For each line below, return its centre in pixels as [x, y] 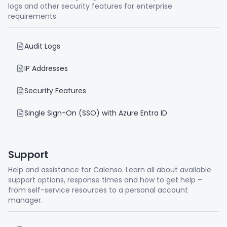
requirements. [33, 16]
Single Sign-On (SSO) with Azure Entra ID [96, 113]
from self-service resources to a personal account [98, 190]
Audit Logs [42, 46]
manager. [25, 200]
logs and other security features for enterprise [90, 6]
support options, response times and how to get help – [105, 180]
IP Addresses [46, 68]
